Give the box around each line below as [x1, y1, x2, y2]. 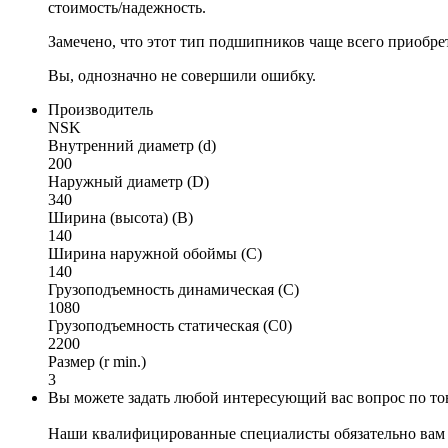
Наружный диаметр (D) [48, 172, 209, 190]
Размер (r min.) [48, 352, 146, 370]
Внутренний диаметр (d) [48, 136, 216, 154]
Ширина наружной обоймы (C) [48, 244, 262, 262]
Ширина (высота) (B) [48, 208, 193, 226]
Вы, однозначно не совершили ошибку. [48, 66, 316, 84]
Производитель [48, 100, 153, 118]
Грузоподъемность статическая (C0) [48, 316, 292, 334]
